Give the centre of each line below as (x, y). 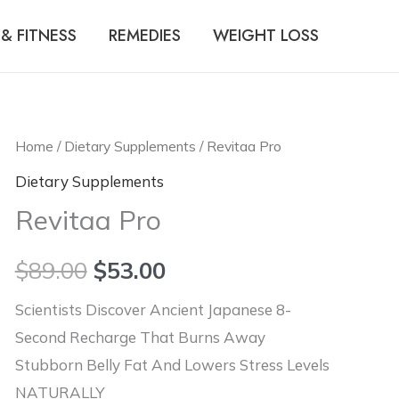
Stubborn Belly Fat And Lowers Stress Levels (172, 364)
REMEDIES (145, 36)
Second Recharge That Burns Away (140, 337)
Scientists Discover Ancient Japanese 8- (153, 309)
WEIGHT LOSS (266, 36)
